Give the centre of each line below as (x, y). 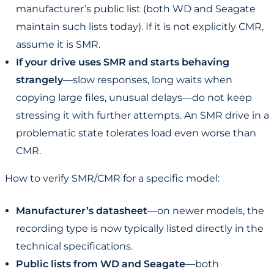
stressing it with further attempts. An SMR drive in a (143, 116)
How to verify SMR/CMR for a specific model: (112, 179)
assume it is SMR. (58, 45)
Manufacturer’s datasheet (82, 211)
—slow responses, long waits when (148, 80)
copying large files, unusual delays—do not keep (134, 98)
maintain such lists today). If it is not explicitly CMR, (140, 27)
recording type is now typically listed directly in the (140, 229)
